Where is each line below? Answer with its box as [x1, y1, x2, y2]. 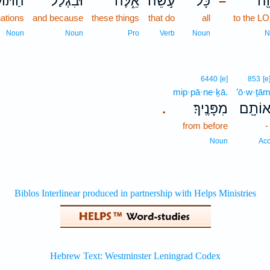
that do [148, 13, 175, 23]
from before [183, 121, 228, 131]
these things [92, 13, 140, 23]
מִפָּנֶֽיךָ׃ [193, 101, 228, 116]
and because [33, 13, 84, 23]
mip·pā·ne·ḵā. [173, 87, 228, 97]
